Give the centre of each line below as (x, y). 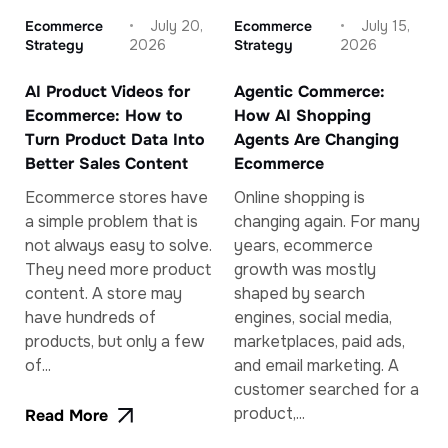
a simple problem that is (111, 221)
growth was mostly (305, 269)
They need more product (118, 269)
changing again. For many (327, 221)
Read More (66, 415)
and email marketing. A (316, 365)
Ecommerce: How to (104, 115)
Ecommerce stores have (116, 197)
